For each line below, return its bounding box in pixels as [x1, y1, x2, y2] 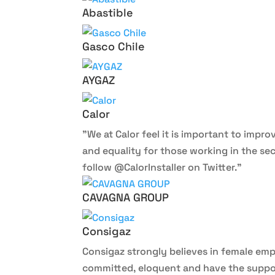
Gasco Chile [82, 39, 145, 53]
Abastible [82, 6, 134, 20]
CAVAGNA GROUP [82, 190, 169, 204]
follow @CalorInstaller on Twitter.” [82, 161, 242, 174]
